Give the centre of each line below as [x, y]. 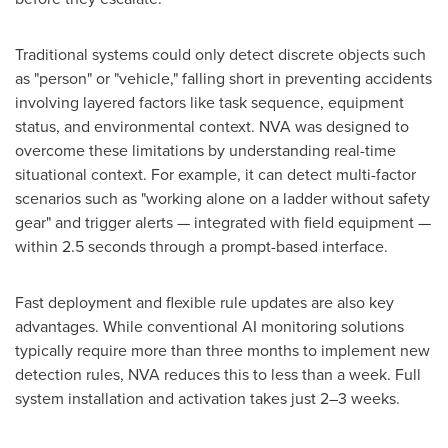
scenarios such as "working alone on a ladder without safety [222, 198]
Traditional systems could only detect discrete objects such [220, 54]
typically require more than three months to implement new [222, 350]
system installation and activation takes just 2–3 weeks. [207, 398]
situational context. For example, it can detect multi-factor [215, 174]
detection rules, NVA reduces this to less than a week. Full [218, 374]
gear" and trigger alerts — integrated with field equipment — [223, 222]
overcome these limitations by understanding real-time [205, 150]
